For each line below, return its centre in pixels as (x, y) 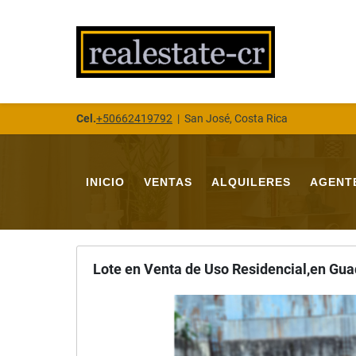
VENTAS (168, 182)
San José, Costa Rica (236, 118)
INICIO (105, 182)
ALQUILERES (251, 182)
